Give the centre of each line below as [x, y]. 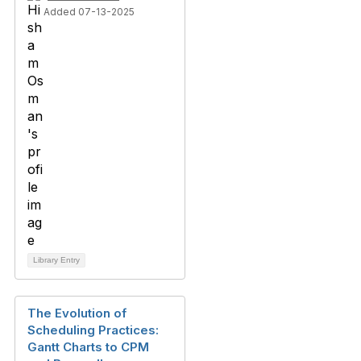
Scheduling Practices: [93, 330]
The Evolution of [77, 313]
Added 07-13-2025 [89, 12]
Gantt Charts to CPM [88, 347]
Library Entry [56, 260]
